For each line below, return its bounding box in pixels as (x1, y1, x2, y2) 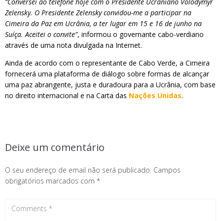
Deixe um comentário (5, 141, 105, 154)
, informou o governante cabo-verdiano (77, 30, 204, 39)
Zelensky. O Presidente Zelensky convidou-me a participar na (5, 8, 191, 17)
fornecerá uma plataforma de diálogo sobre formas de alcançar (5, 69, 209, 78)
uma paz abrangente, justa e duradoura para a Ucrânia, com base (5, 80, 216, 89)
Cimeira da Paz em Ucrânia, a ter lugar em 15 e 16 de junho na (5, 19, 202, 28)
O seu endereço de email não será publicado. (5, 165, 151, 175)
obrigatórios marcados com (5, 176, 97, 185)
